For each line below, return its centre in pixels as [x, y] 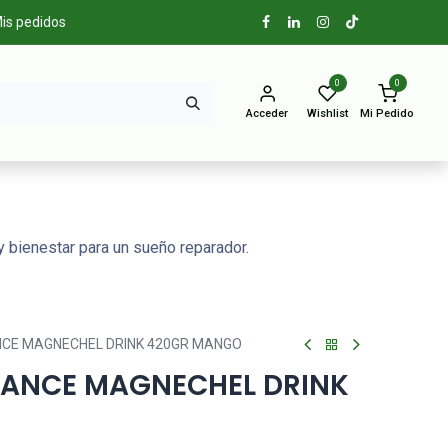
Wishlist [327, 114]
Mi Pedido [387, 114]
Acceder [267, 114]
